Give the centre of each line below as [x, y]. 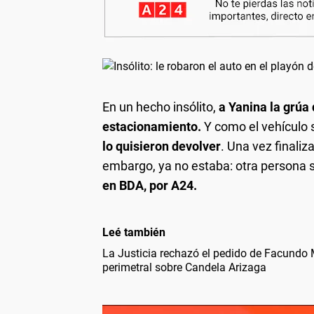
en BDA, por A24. [150, 185]
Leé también [134, 232]
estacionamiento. [152, 126]
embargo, [129, 165]
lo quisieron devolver [162, 146]
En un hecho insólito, [161, 107]
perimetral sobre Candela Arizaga [184, 267]
